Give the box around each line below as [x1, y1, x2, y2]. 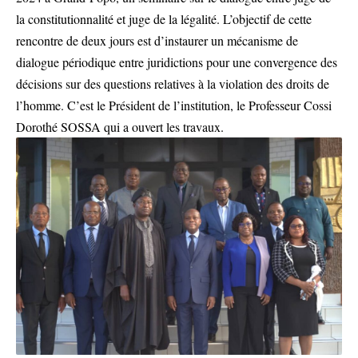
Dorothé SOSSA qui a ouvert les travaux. [16, 117, 224, 135]
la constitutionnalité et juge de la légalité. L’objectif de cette [16, 10, 312, 27]
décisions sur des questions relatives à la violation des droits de [16, 74, 329, 92]
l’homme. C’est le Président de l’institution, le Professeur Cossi [16, 96, 332, 113]
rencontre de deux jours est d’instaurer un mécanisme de [16, 31, 298, 49]
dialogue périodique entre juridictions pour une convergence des [16, 53, 337, 70]
